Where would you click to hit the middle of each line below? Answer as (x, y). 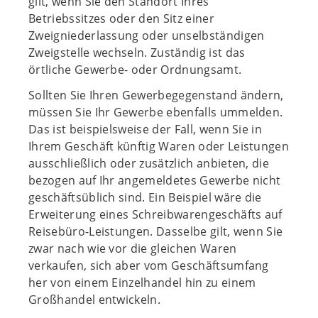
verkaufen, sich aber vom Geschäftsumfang (149, 265)
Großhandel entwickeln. (95, 300)
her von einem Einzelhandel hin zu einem (142, 283)
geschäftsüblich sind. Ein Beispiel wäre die (145, 197)
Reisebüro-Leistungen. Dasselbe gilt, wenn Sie (156, 231)
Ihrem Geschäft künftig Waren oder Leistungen (159, 146)
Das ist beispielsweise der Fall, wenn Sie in (146, 129)
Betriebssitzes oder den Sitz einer (121, 18)
